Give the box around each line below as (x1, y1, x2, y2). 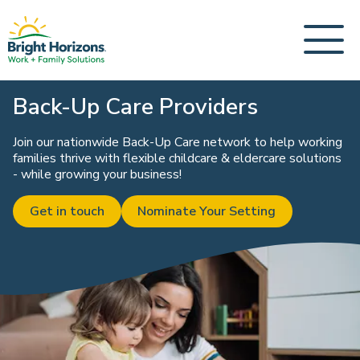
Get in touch (29, 202, 104, 220)
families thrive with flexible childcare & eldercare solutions (13, 149, 342, 167)
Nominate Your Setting (137, 202, 276, 220)
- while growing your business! (13, 166, 182, 183)
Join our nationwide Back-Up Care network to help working (13, 133, 342, 151)
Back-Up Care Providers (13, 92, 258, 122)
